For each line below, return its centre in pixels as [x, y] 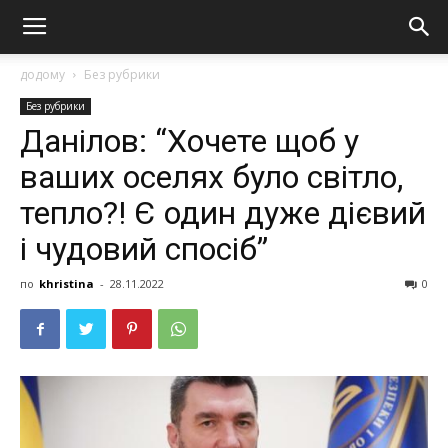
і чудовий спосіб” [144, 249]
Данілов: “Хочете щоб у [189, 141]
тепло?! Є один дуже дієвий [223, 213]
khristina [66, 283]
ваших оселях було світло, [211, 177]
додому [42, 74]
